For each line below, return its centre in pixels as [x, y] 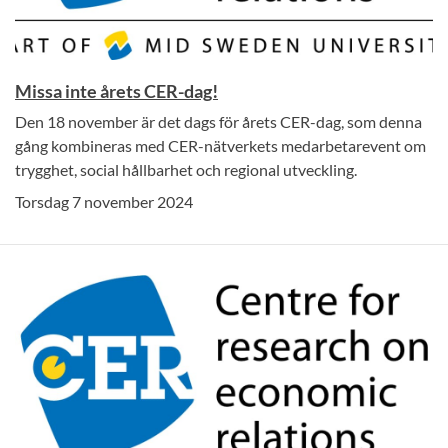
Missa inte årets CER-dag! [116, 91]
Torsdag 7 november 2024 [104, 202]
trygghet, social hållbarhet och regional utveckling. [186, 170]
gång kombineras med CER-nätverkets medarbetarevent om [220, 146]
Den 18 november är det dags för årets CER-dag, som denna [218, 122]
